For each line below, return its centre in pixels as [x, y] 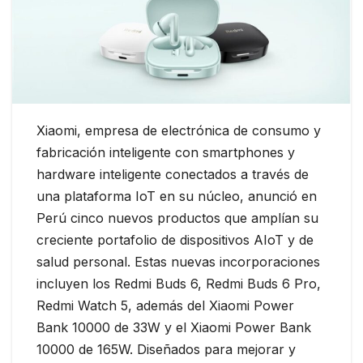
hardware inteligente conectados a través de [173, 175]
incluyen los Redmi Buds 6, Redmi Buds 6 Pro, [179, 284]
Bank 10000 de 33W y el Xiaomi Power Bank [174, 328]
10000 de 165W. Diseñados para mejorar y [166, 350]
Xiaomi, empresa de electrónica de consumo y [179, 131]
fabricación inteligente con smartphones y [166, 153]
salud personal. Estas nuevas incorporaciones [178, 262]
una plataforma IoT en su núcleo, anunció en [177, 196]
